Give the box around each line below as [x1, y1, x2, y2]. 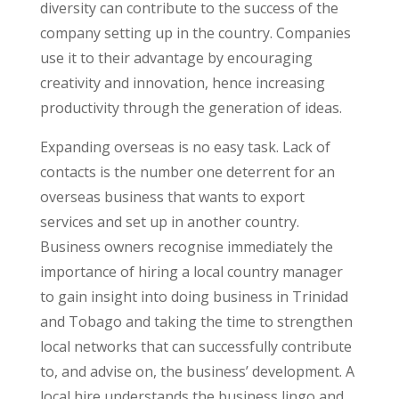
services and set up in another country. [39, 212, 299, 232]
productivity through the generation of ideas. [39, 98, 342, 118]
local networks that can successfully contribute [39, 337, 352, 356]
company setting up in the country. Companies [39, 23, 351, 43]
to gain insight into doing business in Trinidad [39, 287, 348, 306]
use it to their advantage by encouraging [39, 48, 313, 68]
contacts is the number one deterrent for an [39, 162, 335, 182]
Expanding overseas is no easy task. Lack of [39, 137, 330, 157]
